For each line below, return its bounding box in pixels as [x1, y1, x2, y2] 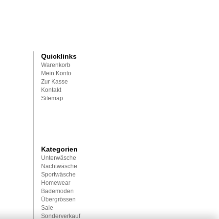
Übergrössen [41, 196, 76, 203]
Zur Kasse [41, 78, 68, 85]
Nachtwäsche [41, 163, 77, 170]
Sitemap [41, 95, 63, 102]
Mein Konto [41, 70, 71, 77]
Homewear [41, 179, 70, 186]
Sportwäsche [41, 171, 76, 178]
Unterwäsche [41, 154, 76, 161]
